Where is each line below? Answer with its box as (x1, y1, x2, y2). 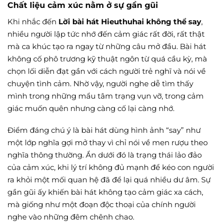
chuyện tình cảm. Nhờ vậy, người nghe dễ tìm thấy (7, 78, 193, 88)
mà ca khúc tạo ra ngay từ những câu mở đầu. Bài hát (7, 41, 206, 51)
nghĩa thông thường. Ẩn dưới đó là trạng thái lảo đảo (7, 150, 202, 160)
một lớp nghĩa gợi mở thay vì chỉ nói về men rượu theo (7, 138, 208, 148)
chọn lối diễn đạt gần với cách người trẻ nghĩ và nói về (7, 66, 206, 76)
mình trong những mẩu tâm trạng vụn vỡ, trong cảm (7, 91, 204, 101)
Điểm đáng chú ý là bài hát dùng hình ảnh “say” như (7, 125, 201, 135)
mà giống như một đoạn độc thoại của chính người (7, 200, 196, 210)
